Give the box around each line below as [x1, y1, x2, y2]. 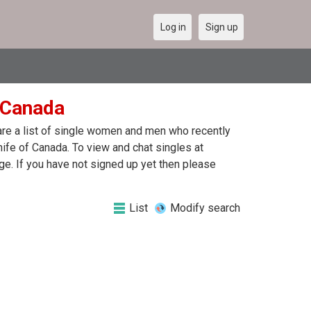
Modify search [170, 201, 240, 215]
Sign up [205, 22, 238, 33]
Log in [160, 22, 186, 33]
